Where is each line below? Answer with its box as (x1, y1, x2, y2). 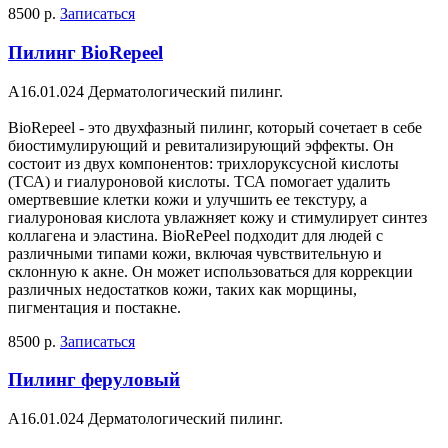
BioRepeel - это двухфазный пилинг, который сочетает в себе (8, 118, 422, 136)
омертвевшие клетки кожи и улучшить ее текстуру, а (8, 190, 367, 208)
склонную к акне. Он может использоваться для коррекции (8, 262, 413, 280)
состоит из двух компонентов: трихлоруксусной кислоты (8, 154, 399, 172)
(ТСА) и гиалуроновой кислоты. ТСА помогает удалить (8, 172, 390, 190)
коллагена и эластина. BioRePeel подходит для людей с (8, 226, 383, 244)
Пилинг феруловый (8, 369, 180, 391)
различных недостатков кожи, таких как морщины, (8, 280, 357, 298)
